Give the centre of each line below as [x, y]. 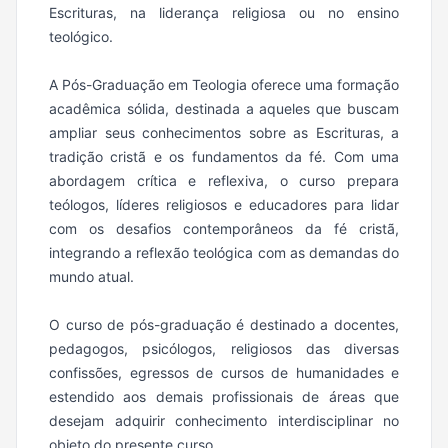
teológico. [81, 36]
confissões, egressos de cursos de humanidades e [224, 372]
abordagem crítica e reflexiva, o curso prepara [224, 180]
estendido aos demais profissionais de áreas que [224, 396]
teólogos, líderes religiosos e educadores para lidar [224, 204]
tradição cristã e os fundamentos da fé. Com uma [224, 156]
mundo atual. [91, 276]
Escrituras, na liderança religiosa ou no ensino [224, 12]
